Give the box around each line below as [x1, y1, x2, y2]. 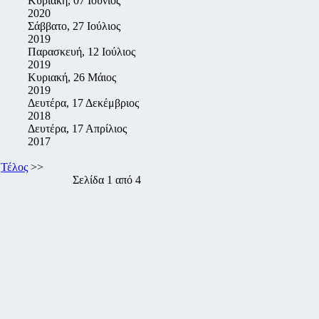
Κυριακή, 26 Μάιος [28, 71, 116, 83]
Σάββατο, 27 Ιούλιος [28, 20, 120, 32]
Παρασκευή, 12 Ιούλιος [28, 46, 135, 58]
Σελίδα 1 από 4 [73, 174, 141, 186]
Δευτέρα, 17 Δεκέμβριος [28, 97, 139, 109]
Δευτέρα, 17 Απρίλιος [28, 122, 127, 135]
